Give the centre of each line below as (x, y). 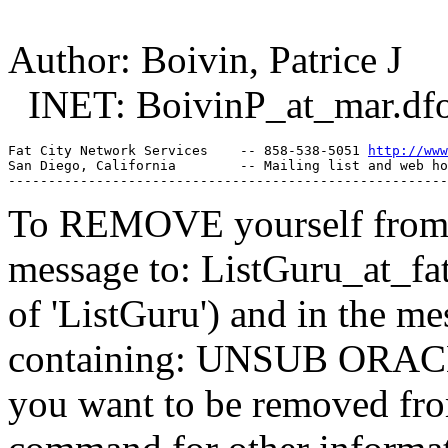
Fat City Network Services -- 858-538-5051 (188, 150)
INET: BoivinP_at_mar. (205, 104)
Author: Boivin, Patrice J (205, 59)
